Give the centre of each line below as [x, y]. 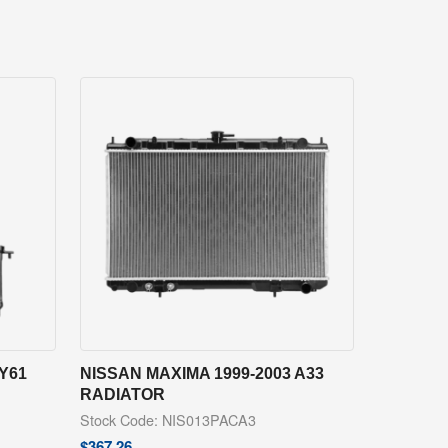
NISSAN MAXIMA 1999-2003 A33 [201, 373]
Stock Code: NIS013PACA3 [167, 420]
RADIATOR [122, 394]
